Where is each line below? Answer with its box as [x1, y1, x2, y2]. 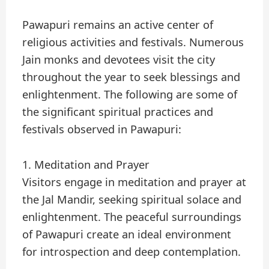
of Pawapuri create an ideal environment [22, 226, 232, 241]
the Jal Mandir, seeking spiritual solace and [22, 192, 242, 207]
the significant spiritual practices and [22, 104, 214, 119]
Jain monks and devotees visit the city [22, 52, 216, 67]
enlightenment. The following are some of [22, 87, 238, 102]
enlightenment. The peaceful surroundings [22, 209, 242, 224]
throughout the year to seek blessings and [22, 70, 241, 85]
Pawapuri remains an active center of [22, 17, 214, 32]
